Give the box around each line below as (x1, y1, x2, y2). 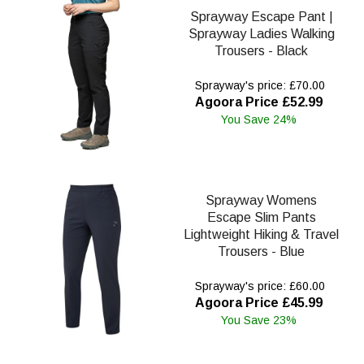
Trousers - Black (214, 43, 308, 58)
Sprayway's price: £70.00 (192, 78, 325, 92)
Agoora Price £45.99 (194, 295, 323, 310)
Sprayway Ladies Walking (188, 26, 335, 41)
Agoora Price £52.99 (194, 94, 323, 109)
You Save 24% (220, 112, 297, 126)
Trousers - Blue (218, 244, 305, 258)
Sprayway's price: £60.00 (192, 279, 325, 292)
